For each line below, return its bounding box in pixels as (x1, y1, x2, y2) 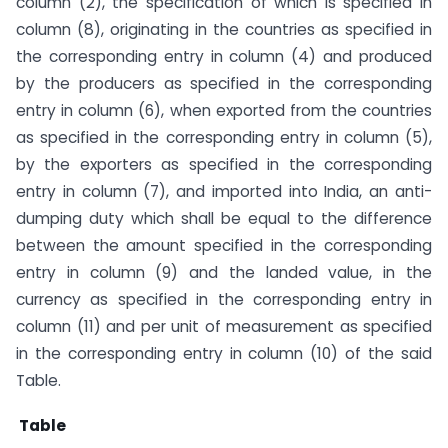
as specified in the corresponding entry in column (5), (16, 127, 432, 149)
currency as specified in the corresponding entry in (16, 289, 432, 311)
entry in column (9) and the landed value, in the (16, 262, 432, 284)
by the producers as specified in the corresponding (16, 73, 432, 95)
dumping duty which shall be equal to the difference (16, 208, 432, 230)
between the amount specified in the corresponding (16, 235, 432, 257)
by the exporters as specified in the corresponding (16, 154, 432, 176)
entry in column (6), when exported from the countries (16, 100, 432, 122)
